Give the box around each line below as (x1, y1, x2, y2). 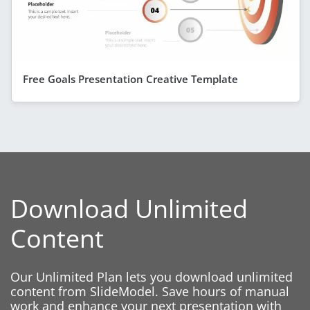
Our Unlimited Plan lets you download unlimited (10, 268, 293, 285)
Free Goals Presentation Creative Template (23, 71, 238, 86)
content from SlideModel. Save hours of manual (10, 282, 289, 300)
